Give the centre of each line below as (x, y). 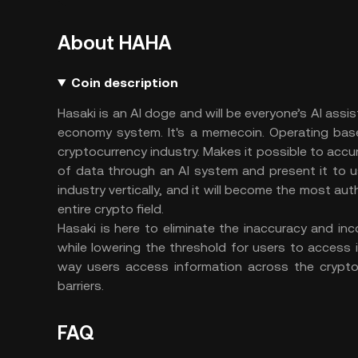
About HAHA (115, 43)
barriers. (81, 286)
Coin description (124, 83)
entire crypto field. (112, 209)
